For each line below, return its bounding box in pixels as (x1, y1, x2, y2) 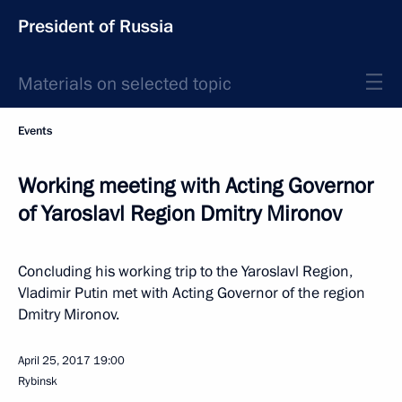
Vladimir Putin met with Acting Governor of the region (18, 283, 365, 303)
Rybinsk (18, 373, 57, 389)
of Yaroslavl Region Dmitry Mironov (18, 199, 342, 229)
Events (18, 123, 52, 139)
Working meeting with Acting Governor (18, 171, 373, 201)
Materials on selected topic (18, 72, 232, 96)
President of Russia (18, 14, 173, 39)
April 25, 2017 (18, 353, 91, 369)
